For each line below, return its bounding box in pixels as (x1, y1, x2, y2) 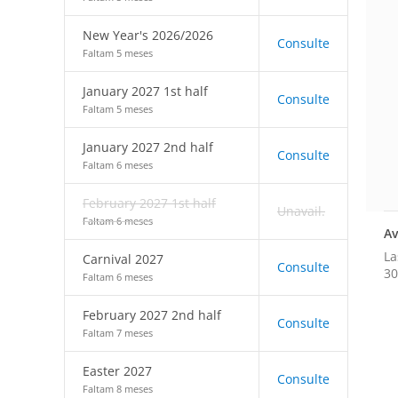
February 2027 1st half (83, 195, 216, 211)
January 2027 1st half (83, 83, 208, 99)
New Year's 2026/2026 (83, 27, 213, 44)
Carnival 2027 (83, 251, 163, 267)
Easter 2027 (83, 362, 152, 379)
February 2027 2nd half (83, 306, 221, 323)
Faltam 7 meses (83, 326, 153, 339)
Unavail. (277, 203, 325, 219)
